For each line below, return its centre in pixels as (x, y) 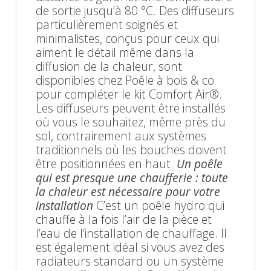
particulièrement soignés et (107, 24)
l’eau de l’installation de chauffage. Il (131, 233)
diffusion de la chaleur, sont (109, 66)
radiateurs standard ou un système (130, 261)
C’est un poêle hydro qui (159, 205)
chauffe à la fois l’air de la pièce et (124, 219)
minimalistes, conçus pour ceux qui (127, 38)
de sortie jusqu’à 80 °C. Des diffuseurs (135, 10)
